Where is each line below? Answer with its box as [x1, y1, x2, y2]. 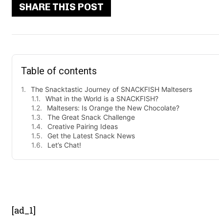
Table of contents [21, 65, 97, 77]
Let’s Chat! [47, 140, 81, 149]
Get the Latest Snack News [47, 131, 135, 140]
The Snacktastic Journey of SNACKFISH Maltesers [31, 85, 192, 93]
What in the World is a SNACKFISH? [45, 94, 158, 103]
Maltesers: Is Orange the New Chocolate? [47, 103, 179, 112]
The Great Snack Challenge [47, 112, 135, 121]
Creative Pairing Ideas [47, 122, 118, 131]
